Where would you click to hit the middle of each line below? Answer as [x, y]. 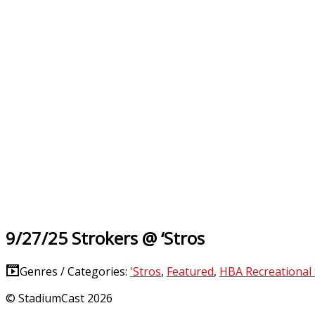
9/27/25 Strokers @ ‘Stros [105, 238]
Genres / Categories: [75, 271]
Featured [190, 271]
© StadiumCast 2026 [59, 298]
